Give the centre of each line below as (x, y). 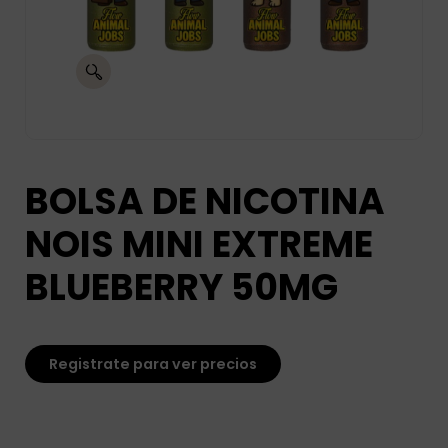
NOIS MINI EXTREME (199, 244)
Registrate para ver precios (153, 364)
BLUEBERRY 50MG (181, 287)
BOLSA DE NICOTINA (205, 201)
